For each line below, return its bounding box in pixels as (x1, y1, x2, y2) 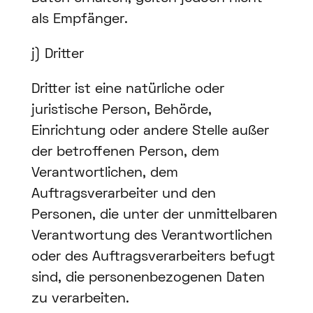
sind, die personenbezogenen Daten (31, 272, 265, 285)
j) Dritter (31, 48, 84, 61)
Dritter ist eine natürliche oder (31, 83, 224, 96)
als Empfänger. (31, 13, 128, 27)
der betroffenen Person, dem (31, 146, 219, 159)
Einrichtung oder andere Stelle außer (31, 125, 269, 138)
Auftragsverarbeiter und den (31, 188, 216, 201)
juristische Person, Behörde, (31, 104, 212, 117)
